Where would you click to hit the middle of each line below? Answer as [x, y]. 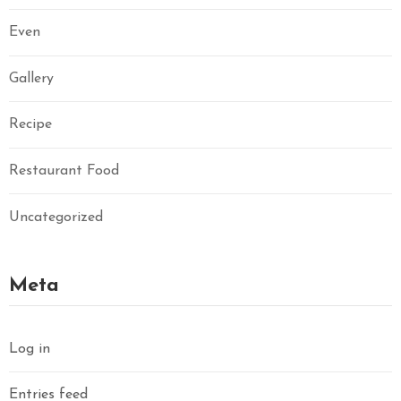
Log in [30, 349]
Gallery [31, 78]
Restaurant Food [64, 171]
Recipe [30, 125]
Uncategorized [56, 217]
